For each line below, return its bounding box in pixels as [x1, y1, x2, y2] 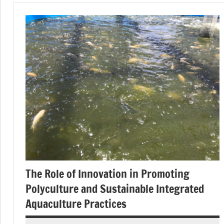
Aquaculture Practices [25, 196, 126, 212]
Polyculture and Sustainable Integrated [25, 181, 204, 197]
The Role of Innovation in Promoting [25, 166, 189, 182]
